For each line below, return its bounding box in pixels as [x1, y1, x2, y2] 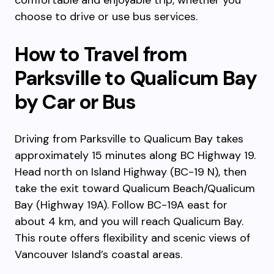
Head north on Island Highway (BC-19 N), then [15, 165, 246, 179]
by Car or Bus [15, 89, 136, 115]
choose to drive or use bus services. [15, 9, 198, 24]
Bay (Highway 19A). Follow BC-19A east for [15, 198, 228, 212]
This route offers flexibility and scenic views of [15, 231, 250, 245]
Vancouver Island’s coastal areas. [15, 247, 182, 262]
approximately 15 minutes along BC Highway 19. [15, 148, 256, 163]
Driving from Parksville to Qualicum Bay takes [15, 131, 243, 146]
